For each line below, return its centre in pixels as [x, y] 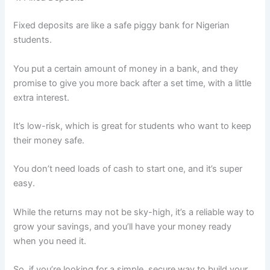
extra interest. [42, 97]
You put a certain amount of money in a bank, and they [126, 68]
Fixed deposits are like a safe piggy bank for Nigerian [122, 26]
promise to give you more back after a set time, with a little [133, 83]
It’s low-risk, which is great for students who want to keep [133, 126]
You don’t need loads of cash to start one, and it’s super [128, 169]
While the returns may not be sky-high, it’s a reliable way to [134, 212]
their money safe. [49, 141]
